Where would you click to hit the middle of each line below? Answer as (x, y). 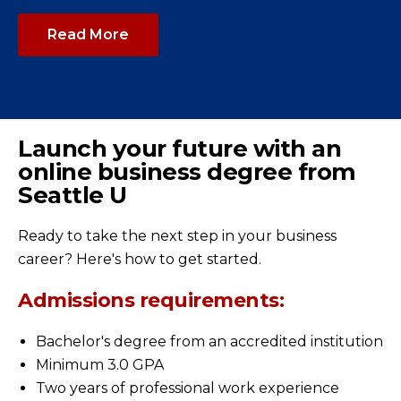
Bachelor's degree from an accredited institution (209, 341)
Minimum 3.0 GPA (100, 364)
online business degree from (187, 171)
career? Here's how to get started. (140, 259)
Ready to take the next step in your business (177, 235)
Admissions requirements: (151, 300)
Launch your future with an (179, 148)
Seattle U (73, 195)
